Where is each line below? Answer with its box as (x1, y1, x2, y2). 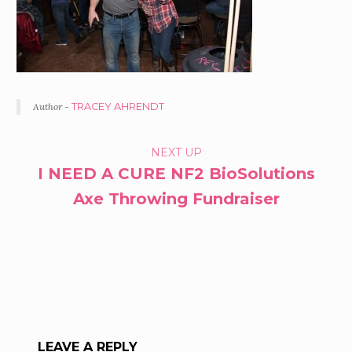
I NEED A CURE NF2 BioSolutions (37, 164, 315, 184)
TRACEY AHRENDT (71, 101, 164, 113)
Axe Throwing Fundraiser (72, 189, 280, 209)
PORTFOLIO (16, 138, 145, 164)
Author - (32, 101, 71, 113)
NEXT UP (150, 145, 202, 160)
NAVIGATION (16, 170, 154, 196)
